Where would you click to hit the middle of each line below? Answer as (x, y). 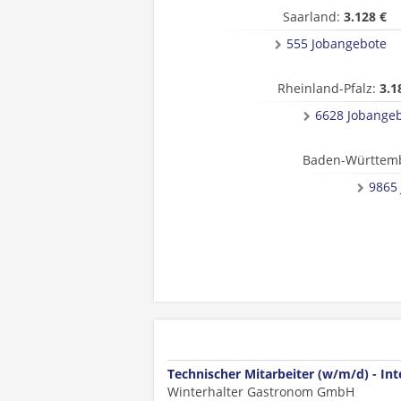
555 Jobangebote (337, 43)
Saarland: (313, 17)
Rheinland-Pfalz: (328, 88)
